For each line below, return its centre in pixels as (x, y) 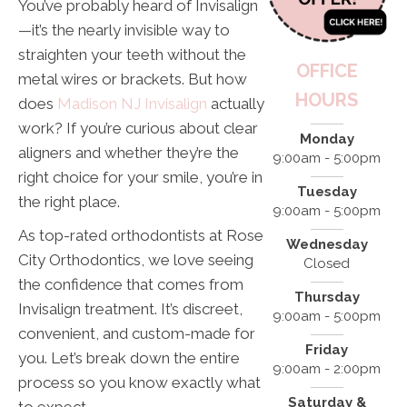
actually (236, 103)
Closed (327, 264)
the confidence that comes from (131, 284)
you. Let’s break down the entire (129, 357)
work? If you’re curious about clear (138, 128)
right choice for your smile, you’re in (140, 177)
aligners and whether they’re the (129, 152)
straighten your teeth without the (132, 54)
